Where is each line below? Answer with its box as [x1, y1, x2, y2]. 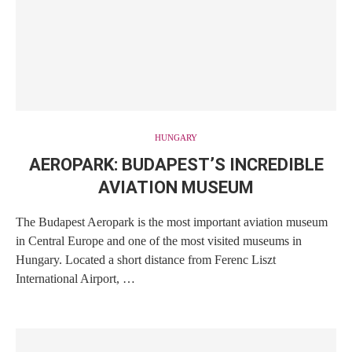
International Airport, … [16, 271, 135, 285]
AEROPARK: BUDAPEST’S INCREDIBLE [28, 154, 324, 174]
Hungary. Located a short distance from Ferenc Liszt [16, 252, 276, 266]
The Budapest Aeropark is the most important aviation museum [16, 214, 328, 229]
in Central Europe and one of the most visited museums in [16, 233, 302, 247]
